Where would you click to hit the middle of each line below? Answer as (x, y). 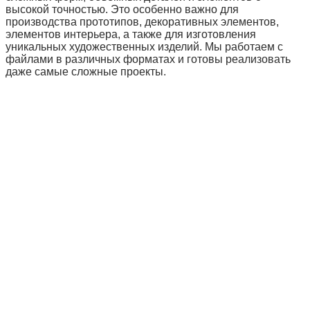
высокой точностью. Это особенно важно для (122, 9)
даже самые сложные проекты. (86, 71)
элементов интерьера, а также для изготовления (131, 34)
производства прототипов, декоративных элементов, (142, 21)
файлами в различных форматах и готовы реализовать (148, 59)
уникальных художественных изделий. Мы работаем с (144, 46)
